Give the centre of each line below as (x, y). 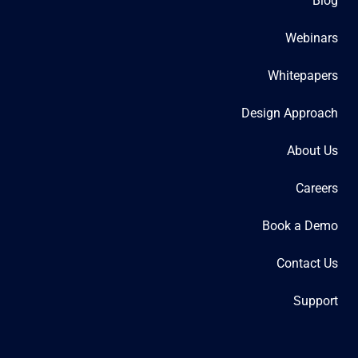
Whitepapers (303, 76)
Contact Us (307, 264)
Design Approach (290, 113)
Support (316, 301)
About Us (312, 151)
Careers (317, 189)
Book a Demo (300, 226)
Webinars (312, 38)
